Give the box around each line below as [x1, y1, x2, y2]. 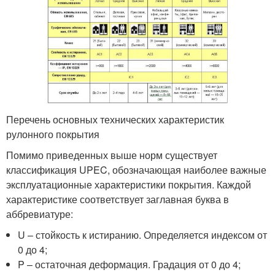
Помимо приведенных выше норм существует [6, 147, 217, 162]
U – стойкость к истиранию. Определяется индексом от [18, 227, 268, 242]
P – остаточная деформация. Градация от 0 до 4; [18, 257, 241, 271]
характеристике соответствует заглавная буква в [6, 192, 229, 206]
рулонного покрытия [6, 126, 99, 141]
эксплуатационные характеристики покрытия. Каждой [6, 177, 251, 192]
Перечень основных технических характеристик [6, 112, 224, 126]
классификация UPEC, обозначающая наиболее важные [6, 162, 266, 177]
